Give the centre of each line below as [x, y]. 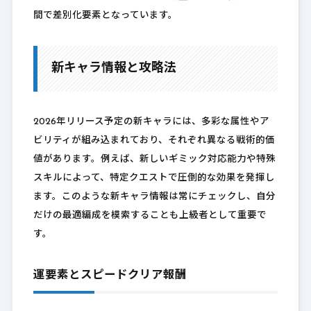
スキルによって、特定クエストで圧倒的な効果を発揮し [154, 178]
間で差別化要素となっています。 [105, 16]
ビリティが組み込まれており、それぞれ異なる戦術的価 [154, 141]
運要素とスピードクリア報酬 [110, 276]
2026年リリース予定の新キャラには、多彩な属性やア [151, 122]
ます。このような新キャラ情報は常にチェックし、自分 [154, 197]
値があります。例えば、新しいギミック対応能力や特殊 [154, 160]
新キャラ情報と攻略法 [114, 69]
